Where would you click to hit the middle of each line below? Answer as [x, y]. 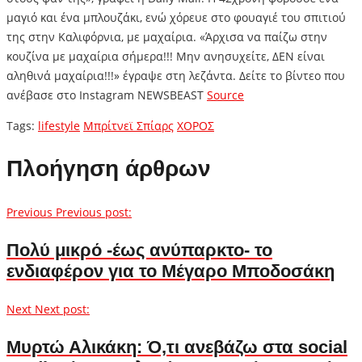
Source [225, 95]
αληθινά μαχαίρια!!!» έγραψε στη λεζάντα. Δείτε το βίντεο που [176, 76]
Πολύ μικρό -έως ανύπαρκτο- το [139, 250]
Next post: [62, 309]
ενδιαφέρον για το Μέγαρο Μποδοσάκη [170, 271]
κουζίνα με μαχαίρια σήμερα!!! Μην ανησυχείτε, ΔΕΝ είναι [166, 57]
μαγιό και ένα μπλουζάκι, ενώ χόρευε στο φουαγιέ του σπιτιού [176, 18]
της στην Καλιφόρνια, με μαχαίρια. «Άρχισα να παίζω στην [167, 37]
